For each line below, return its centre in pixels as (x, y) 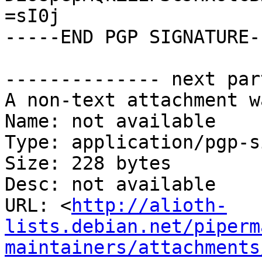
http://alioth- (149, 206)
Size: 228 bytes (88, 163)
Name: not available (110, 121)
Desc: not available (110, 185)
